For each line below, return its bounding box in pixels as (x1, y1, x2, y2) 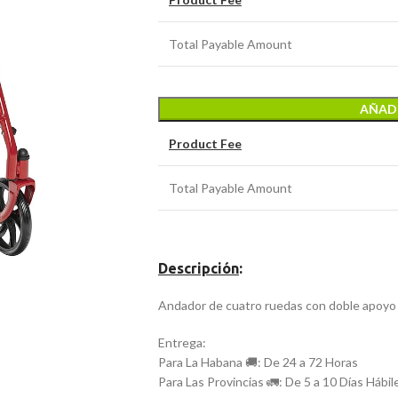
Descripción (157, 260, 239, 276)
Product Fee (168, 136, 242, 151)
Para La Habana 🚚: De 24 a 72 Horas (157, 354, 358, 370)
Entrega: (157, 335, 206, 350)
